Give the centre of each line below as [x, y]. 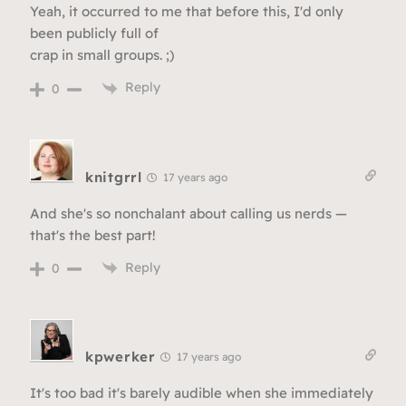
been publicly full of [94, 34]
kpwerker [121, 357]
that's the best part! [93, 235]
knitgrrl [114, 177]
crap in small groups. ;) [102, 55]
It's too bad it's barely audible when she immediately [202, 393]
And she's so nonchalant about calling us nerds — [188, 213]
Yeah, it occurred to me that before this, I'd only [187, 12]
